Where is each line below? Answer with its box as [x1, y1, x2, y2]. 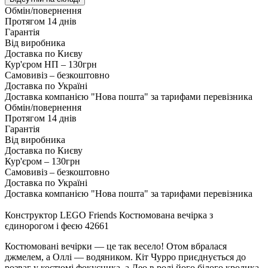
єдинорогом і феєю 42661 [5, 221, 109, 232]
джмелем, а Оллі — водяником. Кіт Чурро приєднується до [5, 252, 246, 263]
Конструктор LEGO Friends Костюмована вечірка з [5, 210, 213, 221]
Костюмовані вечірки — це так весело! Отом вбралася [5, 241, 227, 252]
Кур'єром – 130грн [5, 156, 80, 167]
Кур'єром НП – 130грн [5, 59, 97, 70]
